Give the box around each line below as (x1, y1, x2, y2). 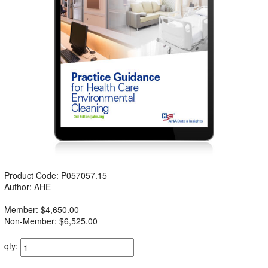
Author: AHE (4, 181, 51, 193)
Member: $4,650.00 (4, 203, 79, 215)
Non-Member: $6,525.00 (4, 215, 98, 227)
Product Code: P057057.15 (4, 169, 107, 181)
